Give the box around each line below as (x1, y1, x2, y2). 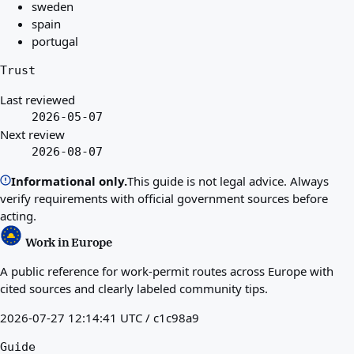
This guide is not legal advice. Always (127, 173, 329, 190)
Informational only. (11, 173, 127, 190)
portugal (32, 33, 78, 50)
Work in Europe (25, 235, 112, 250)
